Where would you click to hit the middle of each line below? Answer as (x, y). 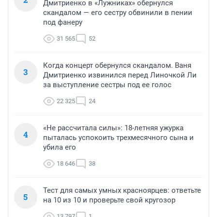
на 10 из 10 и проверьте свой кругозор (109, 200)
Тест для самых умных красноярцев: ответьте (122, 190)
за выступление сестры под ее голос (107, 85)
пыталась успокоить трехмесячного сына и (118, 137)
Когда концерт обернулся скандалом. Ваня (117, 65)
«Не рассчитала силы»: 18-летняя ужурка (113, 128)
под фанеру (63, 22)
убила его (60, 147)
